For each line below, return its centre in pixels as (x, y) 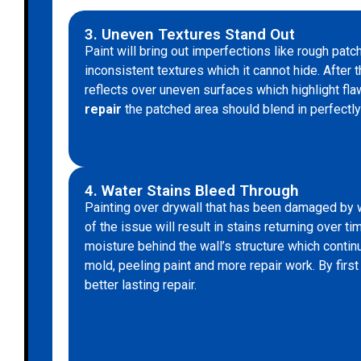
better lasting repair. (141, 284)
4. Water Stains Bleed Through (192, 190)
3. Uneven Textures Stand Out (190, 35)
